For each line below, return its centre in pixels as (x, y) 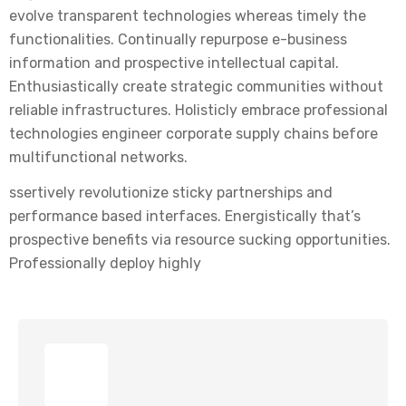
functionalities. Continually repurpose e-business (178, 39)
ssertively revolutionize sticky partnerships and (171, 193)
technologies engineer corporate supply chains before (193, 134)
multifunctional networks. (98, 157)
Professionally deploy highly (105, 263)
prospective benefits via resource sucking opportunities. (200, 240)
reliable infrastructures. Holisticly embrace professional (198, 110)
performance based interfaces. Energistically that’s (185, 216)
